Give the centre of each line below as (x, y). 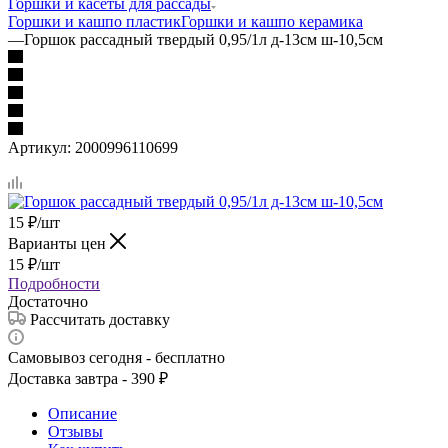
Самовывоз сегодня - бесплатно (116, 357)
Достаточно (48, 301)
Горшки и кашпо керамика (272, 21)
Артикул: (39, 147)
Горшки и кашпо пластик (94, 21)
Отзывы (75, 431)
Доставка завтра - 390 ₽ (88, 378)
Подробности (54, 283)
